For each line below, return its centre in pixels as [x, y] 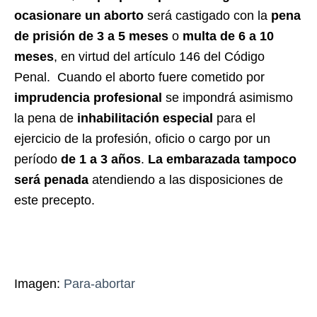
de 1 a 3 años [101, 159]
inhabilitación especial [145, 118]
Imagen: [39, 283]
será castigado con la [207, 15]
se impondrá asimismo [227, 97]
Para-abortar [99, 283]
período [38, 159]
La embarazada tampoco [222, 159]
